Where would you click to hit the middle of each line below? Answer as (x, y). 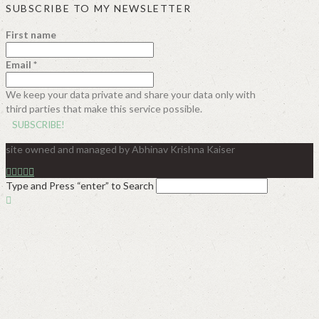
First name (31, 34)
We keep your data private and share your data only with (131, 94)
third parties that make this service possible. (104, 108)
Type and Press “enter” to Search (80, 185)
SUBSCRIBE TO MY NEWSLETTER (99, 9)
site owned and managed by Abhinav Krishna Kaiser (120, 149)
